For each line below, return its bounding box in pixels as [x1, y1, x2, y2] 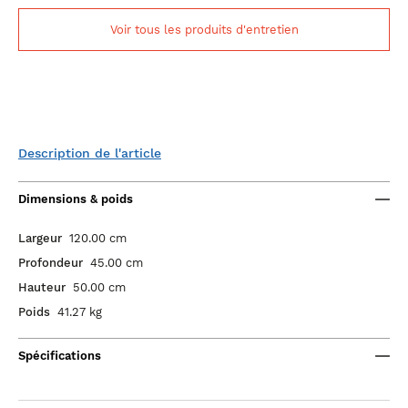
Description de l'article [18, 146, 161, 160]
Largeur [18, 231, 62, 245]
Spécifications [18, 349, 101, 362]
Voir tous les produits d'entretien [109, 23, 299, 36]
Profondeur [18, 256, 83, 270]
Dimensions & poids [18, 192, 133, 206]
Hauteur [18, 280, 66, 294]
